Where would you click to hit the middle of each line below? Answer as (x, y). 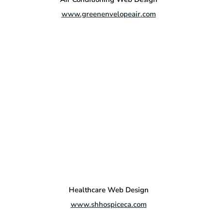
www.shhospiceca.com (108, 205)
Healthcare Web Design (108, 190)
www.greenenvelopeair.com (108, 14)
